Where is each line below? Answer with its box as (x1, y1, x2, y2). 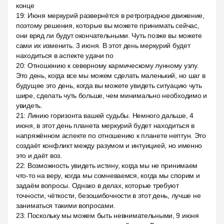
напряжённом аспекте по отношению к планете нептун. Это (16, 131, 206, 139)
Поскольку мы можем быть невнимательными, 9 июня (27, 211, 199, 219)
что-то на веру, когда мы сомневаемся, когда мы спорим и (16, 171, 200, 179)
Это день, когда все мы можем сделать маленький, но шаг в (16, 71, 205, 79)
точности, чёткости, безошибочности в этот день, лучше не (16, 191, 201, 199)
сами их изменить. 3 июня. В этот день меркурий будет (16, 41, 190, 49)
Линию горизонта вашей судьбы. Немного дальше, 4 (27, 111, 193, 119)
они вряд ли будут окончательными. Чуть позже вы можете (16, 31, 202, 39)
